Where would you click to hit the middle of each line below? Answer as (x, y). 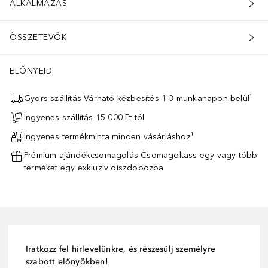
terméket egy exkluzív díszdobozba (94, 167)
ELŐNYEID (31, 71)
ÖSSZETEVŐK (38, 38)
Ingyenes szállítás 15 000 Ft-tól (84, 118)
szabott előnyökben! (67, 261)
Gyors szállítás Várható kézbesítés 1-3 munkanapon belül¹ (138, 99)
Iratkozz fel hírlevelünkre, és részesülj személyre (121, 249)
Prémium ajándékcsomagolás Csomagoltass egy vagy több (141, 155)
